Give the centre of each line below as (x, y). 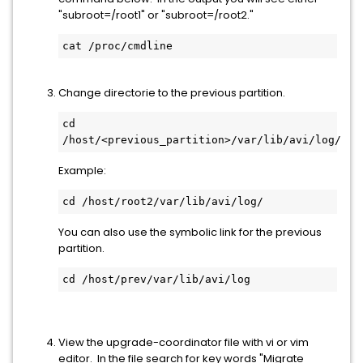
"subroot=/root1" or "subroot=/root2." (156, 15)
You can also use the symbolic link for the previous (190, 232)
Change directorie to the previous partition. (172, 93)
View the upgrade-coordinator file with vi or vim (184, 342)
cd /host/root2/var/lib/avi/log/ (163, 201)
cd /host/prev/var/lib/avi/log (156, 279)
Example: (83, 171)
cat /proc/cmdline (117, 46)
